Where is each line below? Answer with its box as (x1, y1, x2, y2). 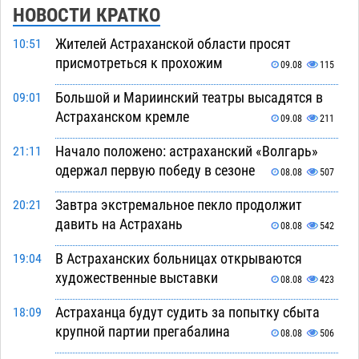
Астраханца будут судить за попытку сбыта (54, 304, 320, 321)
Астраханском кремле (54, 108, 189, 126)
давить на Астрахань (54, 216, 183, 233)
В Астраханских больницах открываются (54, 250, 302, 268)
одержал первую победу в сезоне (54, 162, 255, 179)
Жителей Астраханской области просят (54, 35, 291, 53)
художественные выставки (54, 269, 218, 287)
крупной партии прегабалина (54, 323, 230, 341)
